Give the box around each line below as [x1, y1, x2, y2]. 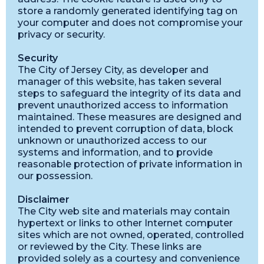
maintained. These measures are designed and [18, 111, 242, 123]
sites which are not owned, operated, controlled [18, 229, 244, 240]
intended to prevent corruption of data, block [18, 123, 233, 134]
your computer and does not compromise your [18, 17, 243, 28]
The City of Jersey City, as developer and [18, 64, 209, 75]
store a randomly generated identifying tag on [18, 5, 237, 16]
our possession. [18, 170, 93, 181]
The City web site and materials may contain [18, 206, 230, 217]
